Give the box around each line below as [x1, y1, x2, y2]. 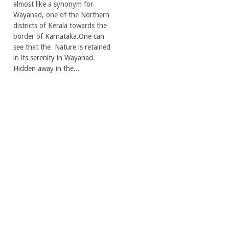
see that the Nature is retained [13, 42, 110, 51]
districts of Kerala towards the [13, 21, 107, 30]
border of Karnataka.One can [13, 32, 104, 40]
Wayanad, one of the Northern [13, 10, 109, 19]
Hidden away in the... [13, 64, 80, 73]
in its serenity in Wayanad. [13, 53, 95, 62]
